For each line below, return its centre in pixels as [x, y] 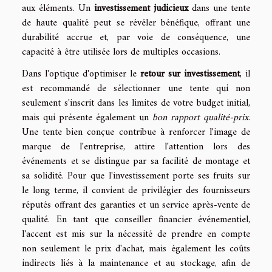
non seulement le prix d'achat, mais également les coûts [136, 249]
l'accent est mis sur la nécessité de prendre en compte [136, 234]
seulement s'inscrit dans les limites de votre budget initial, [136, 103]
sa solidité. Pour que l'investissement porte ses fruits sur [136, 176]
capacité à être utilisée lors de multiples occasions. [121, 52]
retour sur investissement [190, 74]
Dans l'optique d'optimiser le [81, 74]
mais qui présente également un [87, 117]
